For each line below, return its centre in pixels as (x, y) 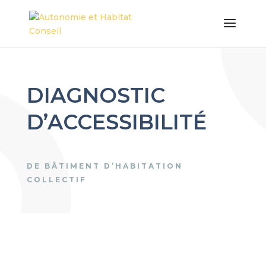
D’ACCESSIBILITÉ (116, 122)
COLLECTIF (56, 180)
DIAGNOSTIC (96, 95)
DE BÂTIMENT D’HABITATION (104, 166)
